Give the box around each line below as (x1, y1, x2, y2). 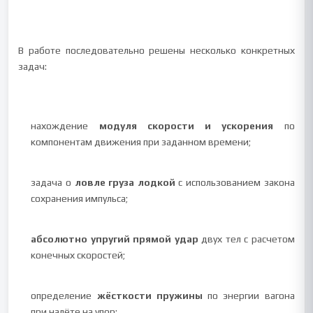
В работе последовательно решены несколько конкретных (18, 45, 295, 56)
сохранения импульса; (31, 193, 129, 204)
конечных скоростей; (31, 249, 126, 261)
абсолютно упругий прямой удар (31, 233, 198, 245)
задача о (31, 177, 75, 188)
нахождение (31, 120, 99, 131)
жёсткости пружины (96, 290, 203, 301)
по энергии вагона (202, 290, 295, 301)
